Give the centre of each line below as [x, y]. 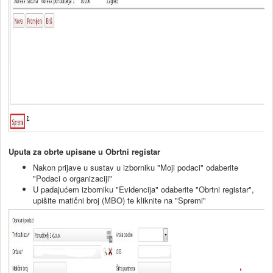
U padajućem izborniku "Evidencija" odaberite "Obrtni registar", [144, 189]
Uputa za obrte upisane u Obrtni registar [84, 151]
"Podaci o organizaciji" [73, 178]
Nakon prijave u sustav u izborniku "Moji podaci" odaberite [136, 167]
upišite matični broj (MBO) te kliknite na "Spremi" [119, 200]
